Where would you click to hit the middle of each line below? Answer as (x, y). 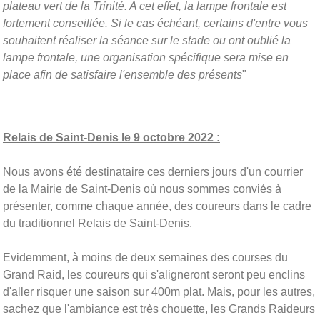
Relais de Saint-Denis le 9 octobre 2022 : (111, 137)
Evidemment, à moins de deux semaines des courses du (145, 257)
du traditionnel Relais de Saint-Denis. (97, 223)
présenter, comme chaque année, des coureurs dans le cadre (157, 206)
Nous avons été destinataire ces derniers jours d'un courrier (153, 171)
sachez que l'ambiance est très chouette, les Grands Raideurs (159, 309)
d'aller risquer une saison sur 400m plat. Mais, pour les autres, (159, 291)
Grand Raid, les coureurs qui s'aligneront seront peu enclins (154, 274)
